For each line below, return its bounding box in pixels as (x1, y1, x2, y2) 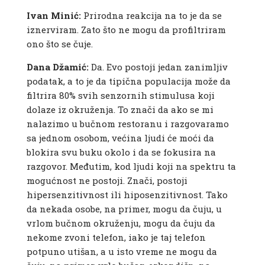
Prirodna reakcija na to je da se (80, 9, 222, 22)
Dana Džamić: (26, 61, 89, 73)
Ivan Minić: (26, 9, 81, 22)
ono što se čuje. (26, 38, 93, 50)
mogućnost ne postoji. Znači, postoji (26, 174, 188, 187)
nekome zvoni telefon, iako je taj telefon (26, 231, 206, 244)
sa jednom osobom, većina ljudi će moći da (26, 132, 214, 144)
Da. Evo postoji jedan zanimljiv (88, 61, 228, 73)
